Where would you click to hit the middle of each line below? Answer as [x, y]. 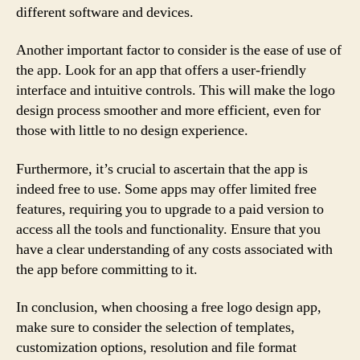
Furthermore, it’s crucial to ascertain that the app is [162, 169]
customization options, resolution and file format [156, 348]
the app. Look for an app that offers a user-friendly [161, 70]
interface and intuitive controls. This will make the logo [176, 90]
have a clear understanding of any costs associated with [174, 249]
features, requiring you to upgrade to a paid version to [170, 209]
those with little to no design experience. [132, 131]
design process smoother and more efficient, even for [168, 110]
